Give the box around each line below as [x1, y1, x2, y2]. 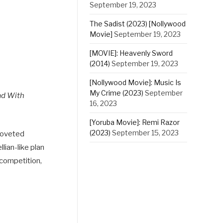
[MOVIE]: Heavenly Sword [89, 49, 173, 57]
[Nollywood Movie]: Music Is [89, 78, 181, 87]
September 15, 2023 [111, 128, 179, 137]
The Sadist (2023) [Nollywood [89, 19, 186, 28]
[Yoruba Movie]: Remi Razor [89, 118, 180, 126]
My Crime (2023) [89, 89, 143, 97]
